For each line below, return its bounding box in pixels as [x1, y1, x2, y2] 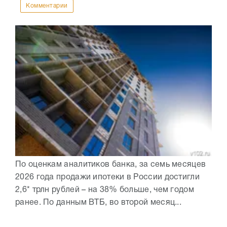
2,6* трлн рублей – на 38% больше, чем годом [15, 186, 194, 194]
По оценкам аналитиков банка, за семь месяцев [15, 161, 206, 169]
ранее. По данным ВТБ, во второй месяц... [15, 199, 181, 207]
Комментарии [26, 3, 68, 9]
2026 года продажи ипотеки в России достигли [15, 174, 200, 181]
